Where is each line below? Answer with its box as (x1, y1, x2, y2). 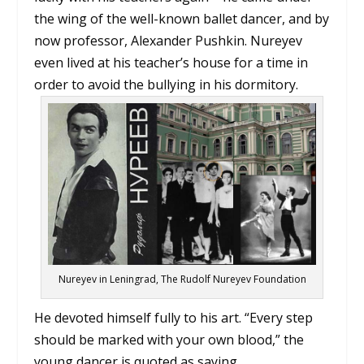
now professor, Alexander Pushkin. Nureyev (34, 32, 303, 50)
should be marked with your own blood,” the (34, 330, 305, 349)
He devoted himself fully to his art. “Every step (34, 308, 314, 327)
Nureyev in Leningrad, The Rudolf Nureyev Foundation (58, 271, 306, 286)
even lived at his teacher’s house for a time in (34, 54, 309, 72)
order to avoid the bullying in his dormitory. (34, 76, 299, 94)
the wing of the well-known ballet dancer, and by (34, 10, 330, 28)
